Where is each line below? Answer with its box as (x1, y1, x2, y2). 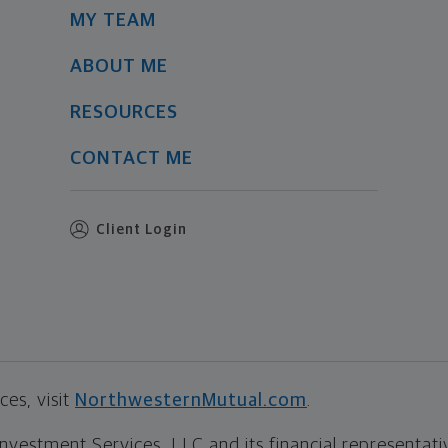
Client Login (95, 223, 187, 238)
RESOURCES (69, 103, 178, 123)
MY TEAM (69, 11, 156, 31)
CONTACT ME (69, 149, 193, 169)
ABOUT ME (69, 57, 168, 77)
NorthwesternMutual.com (75, 391, 307, 411)
